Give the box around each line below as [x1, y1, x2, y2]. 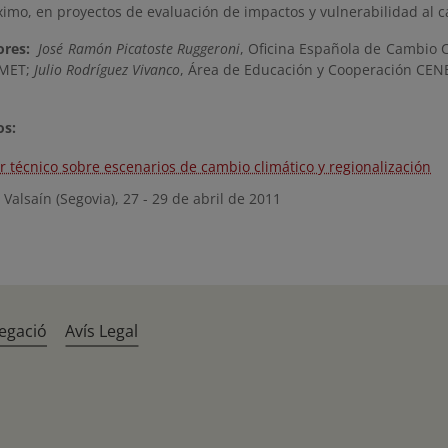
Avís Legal [65, 320, 139, 342]
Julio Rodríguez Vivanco [34, 60, 180, 79]
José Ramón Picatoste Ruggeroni [38, 39, 240, 58]
